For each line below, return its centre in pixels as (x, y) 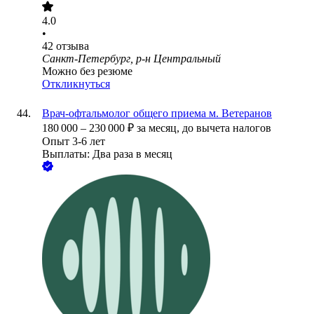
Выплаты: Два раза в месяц (107, 154)
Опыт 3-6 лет (74, 142)
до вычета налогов (227, 128)
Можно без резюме (87, 71)
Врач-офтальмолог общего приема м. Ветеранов (157, 114)
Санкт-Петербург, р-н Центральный (131, 59)
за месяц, (159, 128)
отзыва (73, 46)
